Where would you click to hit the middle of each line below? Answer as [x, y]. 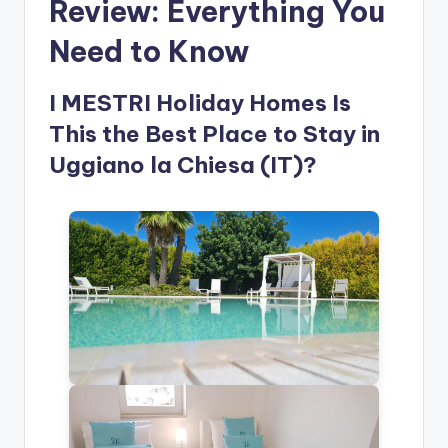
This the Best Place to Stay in [214, 134]
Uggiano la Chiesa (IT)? [183, 165]
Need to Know [149, 52]
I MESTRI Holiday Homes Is [200, 103]
